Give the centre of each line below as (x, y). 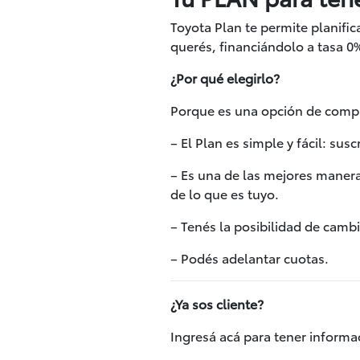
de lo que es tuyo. (225, 193)
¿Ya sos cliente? (217, 303)
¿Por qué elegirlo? (225, 77)
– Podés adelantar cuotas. (250, 257)
